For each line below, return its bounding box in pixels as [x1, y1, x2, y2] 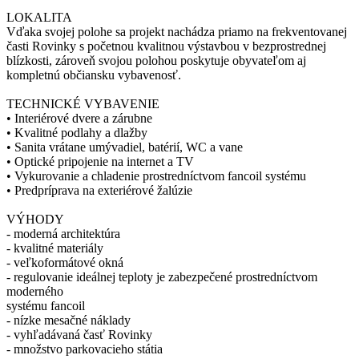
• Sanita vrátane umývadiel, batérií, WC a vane [6, 140, 243, 155]
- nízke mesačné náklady [6, 313, 131, 328]
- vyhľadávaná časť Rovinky [6, 328, 152, 342]
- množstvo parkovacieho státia [6, 342, 163, 357]
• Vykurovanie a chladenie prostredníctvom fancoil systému [6, 169, 306, 184]
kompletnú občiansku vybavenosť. [6, 68, 181, 83]
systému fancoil [6, 299, 85, 313]
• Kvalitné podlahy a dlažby [6, 126, 147, 140]
